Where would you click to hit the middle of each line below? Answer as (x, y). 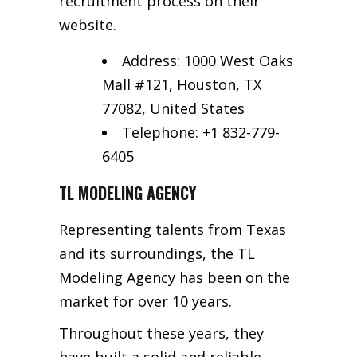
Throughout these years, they (161, 333)
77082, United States (173, 108)
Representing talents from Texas (173, 229)
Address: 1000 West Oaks (208, 60)
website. (88, 24)
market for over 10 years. (145, 301)
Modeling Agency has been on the (175, 277)
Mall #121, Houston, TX (182, 84)
